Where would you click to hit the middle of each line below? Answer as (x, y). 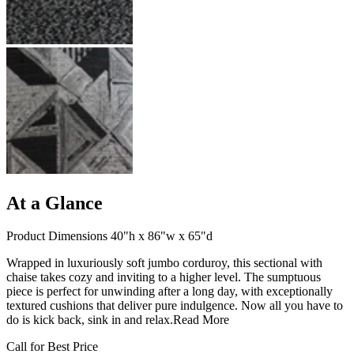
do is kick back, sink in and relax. (90, 320)
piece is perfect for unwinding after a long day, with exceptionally (169, 292)
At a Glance (55, 203)
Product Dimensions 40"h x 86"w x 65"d (109, 236)
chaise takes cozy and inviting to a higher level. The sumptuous (164, 277)
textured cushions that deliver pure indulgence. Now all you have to (175, 306)
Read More (201, 320)
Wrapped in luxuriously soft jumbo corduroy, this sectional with (164, 263)
